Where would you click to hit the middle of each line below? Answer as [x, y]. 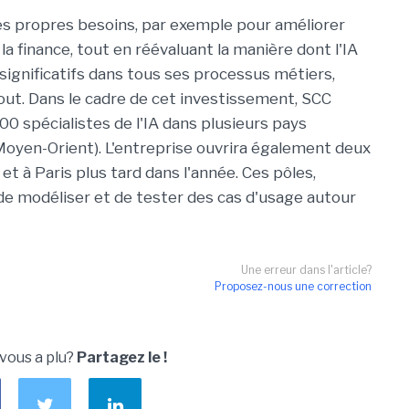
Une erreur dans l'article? [306, 270]
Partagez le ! [122, 357]
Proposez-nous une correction [293, 286]
